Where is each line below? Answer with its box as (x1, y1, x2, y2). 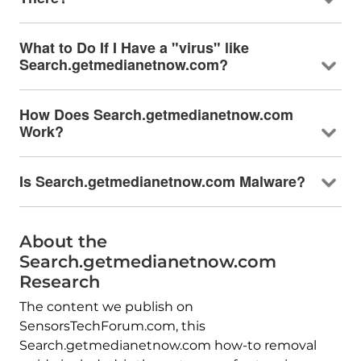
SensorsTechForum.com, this (19, 317, 205, 334)
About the (19, 230, 107, 251)
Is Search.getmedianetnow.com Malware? (19, 170, 305, 192)
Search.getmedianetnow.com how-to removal (19, 337, 317, 353)
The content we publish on (19, 298, 193, 314)
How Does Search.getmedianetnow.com (19, 103, 293, 125)
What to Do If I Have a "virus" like (19, 36, 249, 58)
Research (19, 271, 100, 292)
